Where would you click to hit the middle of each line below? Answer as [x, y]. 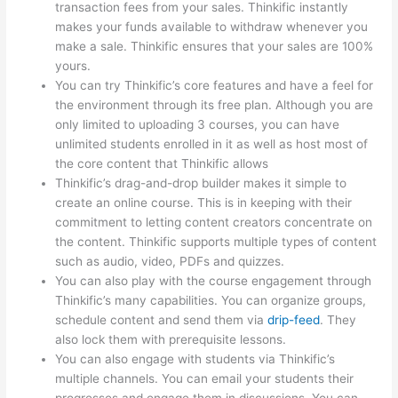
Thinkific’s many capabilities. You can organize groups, [211, 300]
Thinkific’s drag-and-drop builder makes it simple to [201, 183]
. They [338, 319]
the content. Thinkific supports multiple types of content [216, 241]
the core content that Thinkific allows [162, 163]
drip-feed [294, 319]
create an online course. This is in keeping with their [204, 202]
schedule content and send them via [162, 319]
